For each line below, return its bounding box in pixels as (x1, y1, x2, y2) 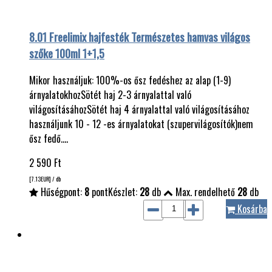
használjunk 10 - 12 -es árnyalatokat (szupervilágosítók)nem (29, 116, 253, 131)
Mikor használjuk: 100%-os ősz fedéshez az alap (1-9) (29, 72, 231, 87)
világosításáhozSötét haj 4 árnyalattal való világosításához (29, 101, 250, 117)
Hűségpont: (38, 184, 84, 199)
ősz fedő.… (29, 131, 68, 146)
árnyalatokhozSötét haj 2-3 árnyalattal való (29, 87, 191, 102)
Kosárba (235, 201, 267, 216)
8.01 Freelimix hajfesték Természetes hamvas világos (29, 28, 250, 45)
